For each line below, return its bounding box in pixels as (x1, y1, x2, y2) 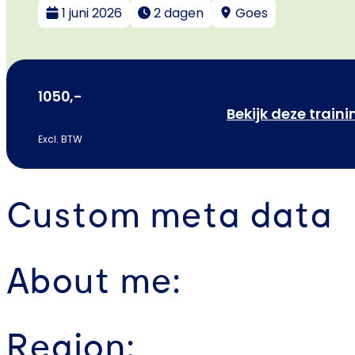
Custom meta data (6, 198, 332, 235)
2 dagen (154, 3, 204, 22)
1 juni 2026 (62, 3, 122, 22)
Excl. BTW (38, 132, 82, 147)
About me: (6, 263, 181, 300)
